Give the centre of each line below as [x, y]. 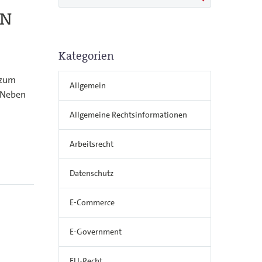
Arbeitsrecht [92, 144]
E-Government [96, 231]
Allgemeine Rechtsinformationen [128, 114]
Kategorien [86, 56]
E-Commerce [92, 202]
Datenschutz [92, 173]
